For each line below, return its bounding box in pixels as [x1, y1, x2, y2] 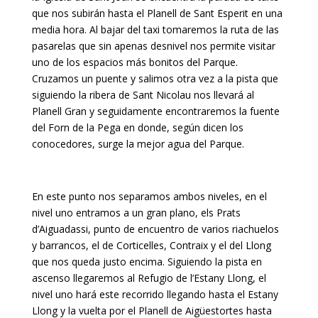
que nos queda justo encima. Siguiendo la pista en [31, 255, 262, 268]
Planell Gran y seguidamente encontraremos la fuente [31, 104, 280, 118]
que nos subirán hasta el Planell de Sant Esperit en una [31, 6, 283, 20]
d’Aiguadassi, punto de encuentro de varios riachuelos [31, 222, 279, 236]
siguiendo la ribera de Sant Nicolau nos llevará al [31, 88, 254, 102]
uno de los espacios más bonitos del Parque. [31, 55, 238, 69]
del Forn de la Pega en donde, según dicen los [31, 121, 243, 134]
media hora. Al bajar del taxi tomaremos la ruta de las [31, 23, 279, 36]
